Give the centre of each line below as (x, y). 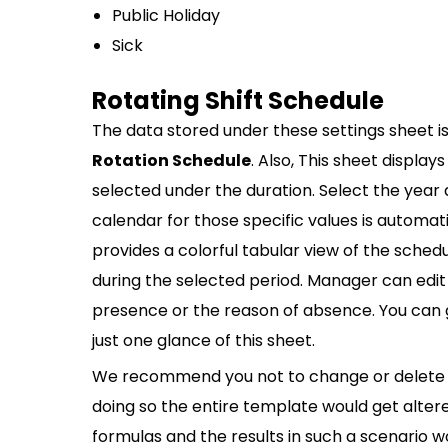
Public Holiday (166, 15)
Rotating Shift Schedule (238, 100)
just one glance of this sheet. (203, 340)
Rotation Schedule (171, 160)
